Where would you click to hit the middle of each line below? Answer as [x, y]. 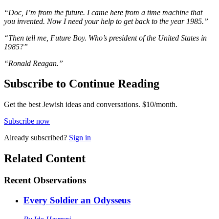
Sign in [80, 138]
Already [17, 138]
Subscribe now [27, 121]
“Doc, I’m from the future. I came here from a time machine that [103, 12]
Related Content [45, 159]
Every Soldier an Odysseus [77, 200]
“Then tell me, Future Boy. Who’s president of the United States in [105, 38]
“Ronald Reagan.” [33, 63]
